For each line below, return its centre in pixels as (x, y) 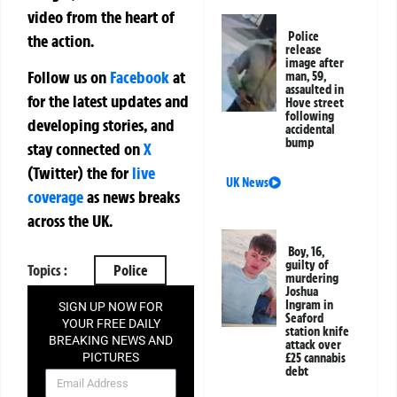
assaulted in (315, 90)
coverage (55, 197)
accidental (311, 130)
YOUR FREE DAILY (111, 323)
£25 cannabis (316, 358)
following (310, 117)
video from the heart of (101, 16)
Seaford (305, 319)
